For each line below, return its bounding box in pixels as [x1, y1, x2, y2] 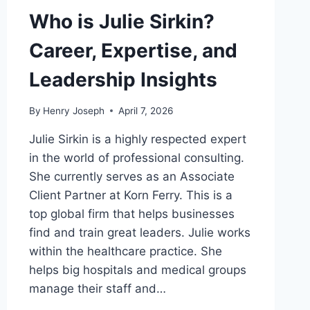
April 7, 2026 [118, 104, 173, 116]
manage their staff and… [28, 281, 166, 295]
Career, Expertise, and [28, 38, 237, 62]
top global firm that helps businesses [28, 206, 235, 221]
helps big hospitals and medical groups [28, 262, 246, 277]
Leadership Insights [28, 67, 217, 91]
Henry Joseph [42, 104, 104, 116]
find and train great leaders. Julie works [28, 225, 250, 239]
